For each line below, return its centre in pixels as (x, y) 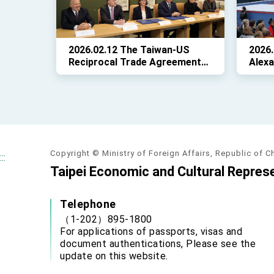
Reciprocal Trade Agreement (135, 62)
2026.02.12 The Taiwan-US (129, 50)
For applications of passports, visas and (151, 231)
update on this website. (114, 256)
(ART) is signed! (105, 74)
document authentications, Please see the (158, 244)
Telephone (88, 204)
